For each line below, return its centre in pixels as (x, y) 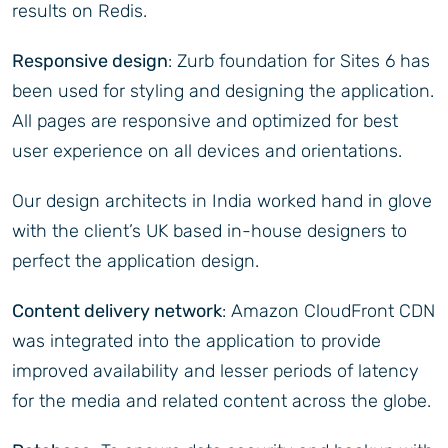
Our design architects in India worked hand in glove (222, 201)
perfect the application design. (135, 261)
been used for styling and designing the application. (223, 91)
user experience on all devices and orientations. (207, 151)
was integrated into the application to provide (196, 341)
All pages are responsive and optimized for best (205, 121)
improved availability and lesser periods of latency (215, 371)
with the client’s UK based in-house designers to (209, 231)
